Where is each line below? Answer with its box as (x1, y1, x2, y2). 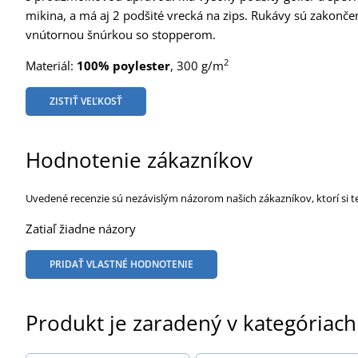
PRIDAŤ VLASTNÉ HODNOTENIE (50, 257, 193, 271)
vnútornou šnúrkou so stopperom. (26, 26, 216, 42)
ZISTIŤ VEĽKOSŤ (50, 93, 122, 108)
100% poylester (77, 57, 170, 74)
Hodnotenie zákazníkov (26, 145, 253, 174)
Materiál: (26, 57, 77, 74)
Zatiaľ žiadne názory (26, 220, 136, 237)
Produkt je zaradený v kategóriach (26, 308, 356, 337)
